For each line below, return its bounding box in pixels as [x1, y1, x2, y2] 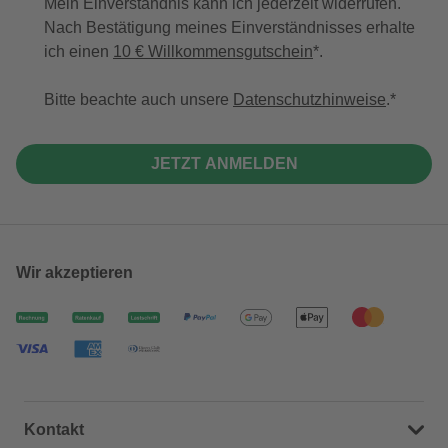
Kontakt [24, 421, 84, 439]
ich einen [44, 43, 113, 61]
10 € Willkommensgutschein [113, 43, 313, 61]
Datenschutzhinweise [233, 91, 386, 109]
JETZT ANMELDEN [150, 155, 298, 173]
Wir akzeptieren [16, 264, 133, 282]
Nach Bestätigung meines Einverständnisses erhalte [44, 19, 415, 37]
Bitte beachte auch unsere [44, 91, 233, 109]
